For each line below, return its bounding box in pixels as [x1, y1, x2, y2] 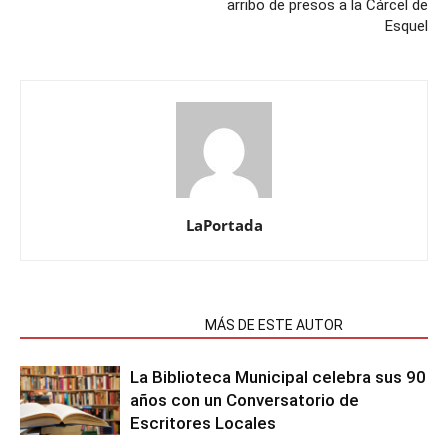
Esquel [385, 17, 428, 35]
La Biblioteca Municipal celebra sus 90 [130, 367, 426, 387]
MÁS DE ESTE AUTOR [205, 317, 343, 333]
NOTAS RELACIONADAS [32, 317, 181, 333]
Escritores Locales [130, 413, 276, 433]
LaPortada [185, 215, 263, 235]
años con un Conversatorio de [130, 390, 359, 410]
